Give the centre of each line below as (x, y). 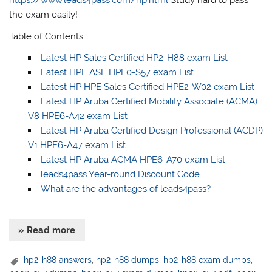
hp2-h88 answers (58, 260)
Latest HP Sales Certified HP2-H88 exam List (134, 58)
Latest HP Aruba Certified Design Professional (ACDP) (151, 131)
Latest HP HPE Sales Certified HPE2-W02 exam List (147, 87)
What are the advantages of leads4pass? (125, 189)
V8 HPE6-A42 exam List (77, 116)
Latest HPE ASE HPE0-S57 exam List (117, 73)
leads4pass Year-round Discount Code (120, 175)
